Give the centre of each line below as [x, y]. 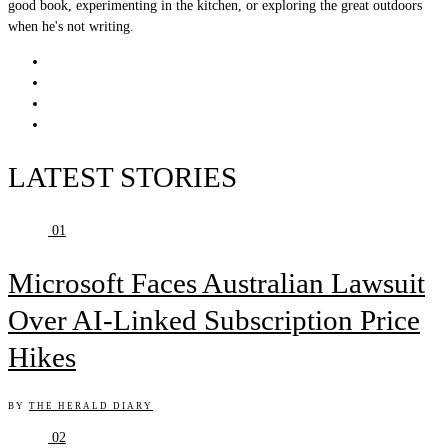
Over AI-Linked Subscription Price [214, 320]
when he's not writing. [71, 27]
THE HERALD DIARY [91, 406]
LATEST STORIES [122, 177]
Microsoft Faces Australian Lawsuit [216, 283]
